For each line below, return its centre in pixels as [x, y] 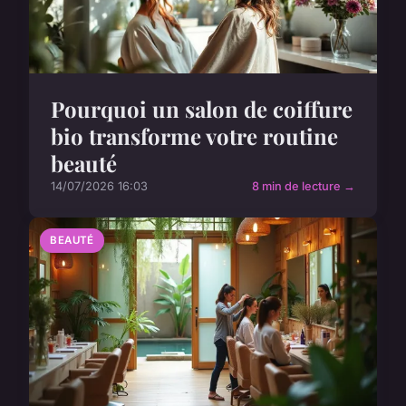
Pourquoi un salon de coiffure [202, 109]
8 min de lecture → [304, 187]
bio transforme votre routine [194, 136]
